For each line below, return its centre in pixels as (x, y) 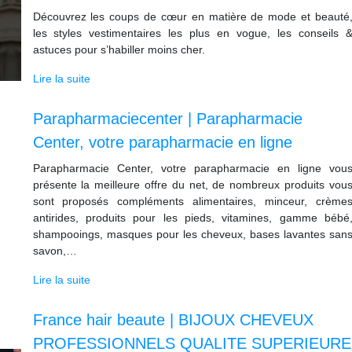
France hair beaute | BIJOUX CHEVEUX (173, 320)
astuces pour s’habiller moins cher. (119, 49)
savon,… (55, 251)
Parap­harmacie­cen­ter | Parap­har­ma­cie (167, 119)
